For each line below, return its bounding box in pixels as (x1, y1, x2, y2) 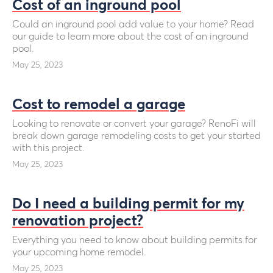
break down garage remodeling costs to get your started (12, 131, 261, 141)
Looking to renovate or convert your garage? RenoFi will (12, 119, 256, 129)
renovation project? (12, 214, 143, 229)
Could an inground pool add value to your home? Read (12, 19, 254, 29)
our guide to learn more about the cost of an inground (12, 32, 249, 41)
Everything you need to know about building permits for (12, 235, 257, 245)
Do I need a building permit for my (12, 197, 244, 211)
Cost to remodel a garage (12, 97, 185, 112)
